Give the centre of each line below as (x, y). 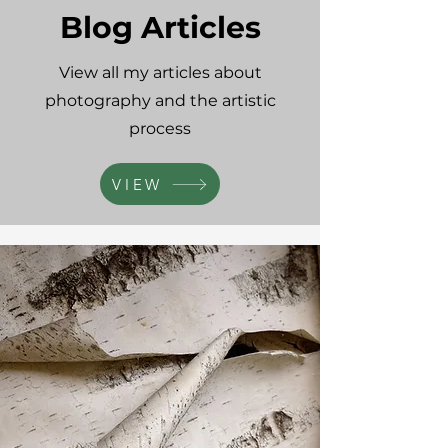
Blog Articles (160, 27)
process (160, 128)
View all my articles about (160, 72)
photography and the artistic (160, 100)
